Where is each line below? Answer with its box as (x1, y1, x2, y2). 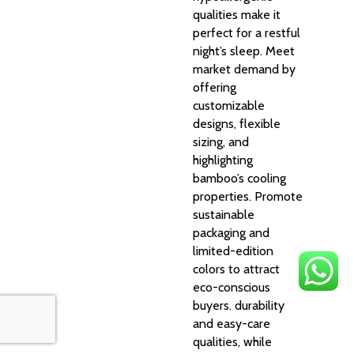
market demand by (193, 62, 296, 77)
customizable (193, 98, 265, 114)
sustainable (193, 207, 254, 223)
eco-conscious (193, 280, 270, 296)
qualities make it (193, 7, 281, 23)
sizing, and (193, 134, 249, 150)
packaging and (193, 225, 269, 241)
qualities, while (193, 334, 272, 350)
